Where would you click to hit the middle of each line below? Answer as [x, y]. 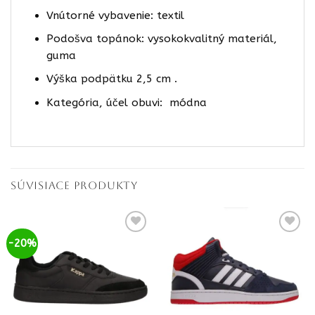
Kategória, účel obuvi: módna [126, 102]
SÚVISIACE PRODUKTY [74, 185]
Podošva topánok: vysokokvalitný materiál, [161, 39]
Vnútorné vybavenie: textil [115, 15]
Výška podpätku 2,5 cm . [111, 79]
